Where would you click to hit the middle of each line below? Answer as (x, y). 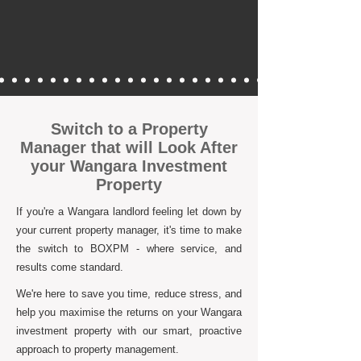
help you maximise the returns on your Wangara (129, 312)
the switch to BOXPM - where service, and (129, 249)
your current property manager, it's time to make (129, 230)
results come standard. (70, 267)
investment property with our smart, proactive (129, 331)
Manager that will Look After (129, 147)
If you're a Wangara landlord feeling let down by (129, 212)
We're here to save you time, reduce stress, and (129, 294)
